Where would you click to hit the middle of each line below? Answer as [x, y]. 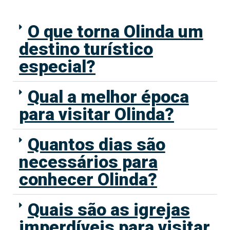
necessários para [88, 162]
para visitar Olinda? [97, 114]
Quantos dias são [96, 145]
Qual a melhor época [108, 97]
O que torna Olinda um [115, 32]
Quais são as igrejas [109, 210]
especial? [57, 66]
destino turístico [86, 49]
